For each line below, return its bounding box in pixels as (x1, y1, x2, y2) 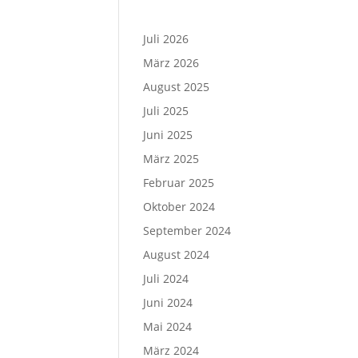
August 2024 (143, 247, 210, 262)
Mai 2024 (143, 319, 193, 334)
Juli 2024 (143, 271, 189, 286)
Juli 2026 (143, 31, 189, 46)
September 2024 (143, 223, 232, 238)
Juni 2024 (143, 295, 193, 310)
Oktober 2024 (143, 199, 216, 214)
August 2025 (143, 79, 210, 94)
